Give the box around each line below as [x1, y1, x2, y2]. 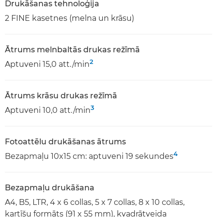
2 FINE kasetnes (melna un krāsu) [5, 13, 134, 23]
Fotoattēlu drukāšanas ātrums [5, 137, 126, 146]
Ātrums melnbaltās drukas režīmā [5, 45, 140, 54]
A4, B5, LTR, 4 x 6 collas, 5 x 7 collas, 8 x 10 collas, [5, 197, 185, 207]
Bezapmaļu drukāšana [5, 183, 94, 192]
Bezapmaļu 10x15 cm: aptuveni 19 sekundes [5, 151, 173, 161]
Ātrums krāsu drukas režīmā [5, 91, 117, 100]
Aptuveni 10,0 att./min [5, 105, 91, 115]
